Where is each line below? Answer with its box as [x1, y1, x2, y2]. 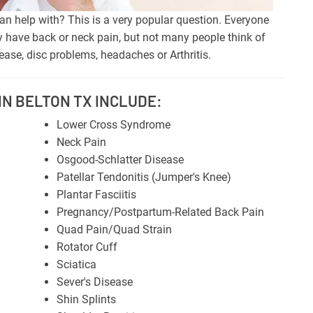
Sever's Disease [56, 275, 133, 289]
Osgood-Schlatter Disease [56, 152, 184, 166]
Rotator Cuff [56, 240, 117, 254]
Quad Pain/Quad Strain [56, 222, 172, 236]
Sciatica [56, 257, 96, 271]
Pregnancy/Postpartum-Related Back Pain [56, 205, 264, 219]
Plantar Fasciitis [56, 187, 136, 201]
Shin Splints [56, 292, 116, 306]
